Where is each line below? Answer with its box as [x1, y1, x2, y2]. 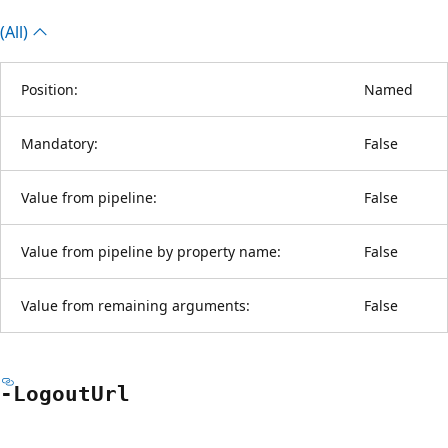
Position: [21, 79, 78, 99]
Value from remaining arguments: [21, 295, 250, 315]
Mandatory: [21, 133, 98, 153]
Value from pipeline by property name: [21, 241, 281, 261]
